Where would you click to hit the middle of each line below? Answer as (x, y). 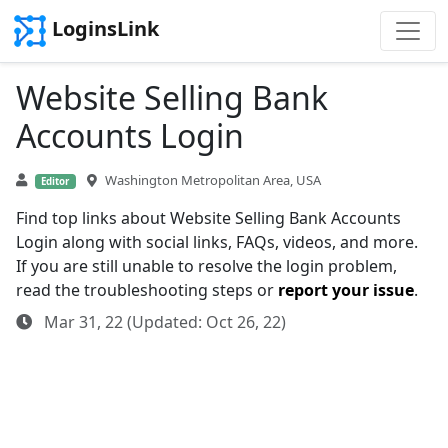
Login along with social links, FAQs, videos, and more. (217, 242)
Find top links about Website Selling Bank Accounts (208, 218)
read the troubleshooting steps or (147, 290)
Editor (55, 181)
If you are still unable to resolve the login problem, (206, 266)
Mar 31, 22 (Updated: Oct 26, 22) (163, 322)
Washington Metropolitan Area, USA (212, 180)
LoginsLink (105, 29)
